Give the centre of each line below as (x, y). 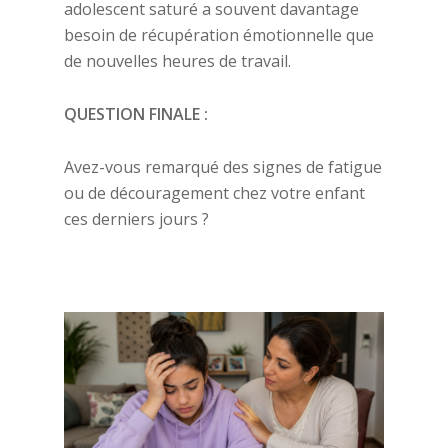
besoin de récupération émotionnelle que (219, 35)
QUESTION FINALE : (136, 114)
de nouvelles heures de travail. (177, 61)
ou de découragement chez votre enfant (214, 193)
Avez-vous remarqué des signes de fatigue (223, 167)
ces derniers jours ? (136, 219)
